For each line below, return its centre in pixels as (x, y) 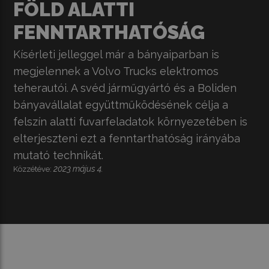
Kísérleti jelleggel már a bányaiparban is (116, 54)
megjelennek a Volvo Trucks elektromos (116, 71)
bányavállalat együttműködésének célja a (121, 104)
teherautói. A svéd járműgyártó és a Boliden (125, 88)
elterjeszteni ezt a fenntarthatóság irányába (127, 138)
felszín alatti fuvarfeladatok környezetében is (131, 121)
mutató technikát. (59, 155)
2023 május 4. (79, 168)
